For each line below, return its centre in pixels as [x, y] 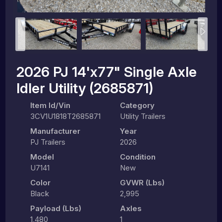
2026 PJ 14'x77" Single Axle [106, 72]
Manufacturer [55, 131]
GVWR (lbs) [142, 182]
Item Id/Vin [50, 105]
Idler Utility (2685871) [84, 88]
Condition [138, 157]
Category [137, 105]
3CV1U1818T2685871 [65, 116]
